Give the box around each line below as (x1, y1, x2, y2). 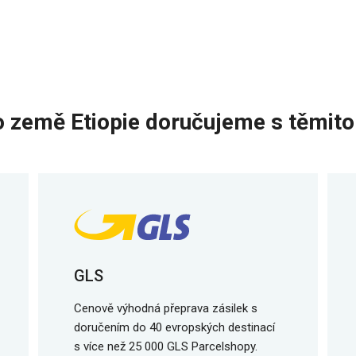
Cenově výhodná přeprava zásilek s (74, 301, 257, 315)
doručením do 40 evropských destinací (74, 320, 275, 335)
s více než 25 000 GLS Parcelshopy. (74, 339, 257, 354)
